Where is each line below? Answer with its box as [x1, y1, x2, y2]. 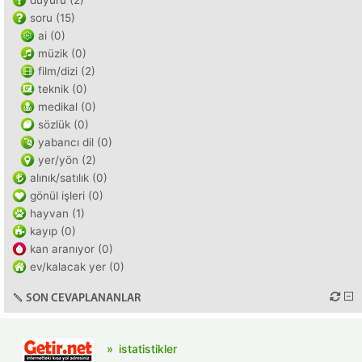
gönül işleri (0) [30, 189, 103, 202]
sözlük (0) [38, 118, 89, 131]
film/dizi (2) [38, 65, 95, 78]
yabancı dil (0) [38, 136, 112, 149]
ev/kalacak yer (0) [30, 260, 124, 273]
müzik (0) [38, 47, 86, 60]
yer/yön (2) [38, 154, 96, 166]
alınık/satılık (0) [30, 171, 107, 184]
